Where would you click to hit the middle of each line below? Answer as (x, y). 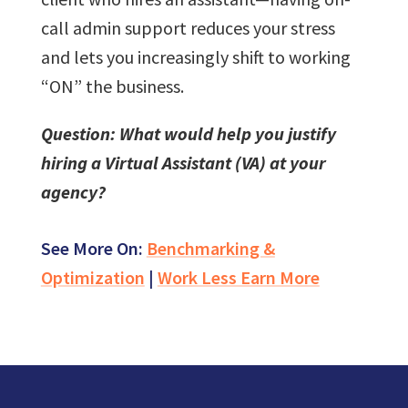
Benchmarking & (210, 248)
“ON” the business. (112, 86)
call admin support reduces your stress (188, 27)
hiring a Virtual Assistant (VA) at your (183, 162)
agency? (73, 191)
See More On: (93, 248)
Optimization (92, 277)
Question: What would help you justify (188, 133)
